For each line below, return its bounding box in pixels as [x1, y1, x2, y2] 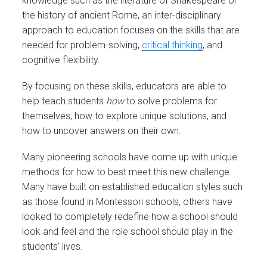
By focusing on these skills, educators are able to [22, 80, 227, 92]
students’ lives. [22, 241, 83, 253]
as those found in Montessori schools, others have [22, 196, 233, 208]
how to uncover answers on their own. [22, 125, 182, 137]
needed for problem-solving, [22, 39, 142, 51]
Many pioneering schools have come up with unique [22, 151, 238, 163]
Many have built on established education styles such [22, 181, 243, 193]
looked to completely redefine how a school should [22, 211, 238, 223]
